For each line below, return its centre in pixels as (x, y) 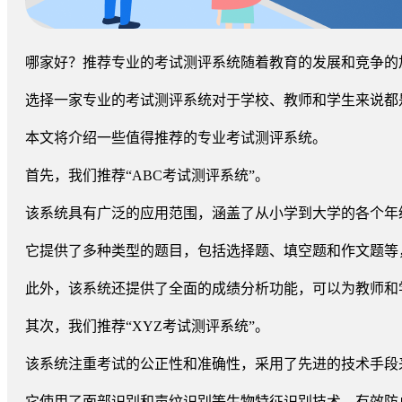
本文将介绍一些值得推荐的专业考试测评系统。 (176, 137)
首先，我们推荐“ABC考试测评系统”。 (147, 175)
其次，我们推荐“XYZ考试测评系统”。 (147, 326)
